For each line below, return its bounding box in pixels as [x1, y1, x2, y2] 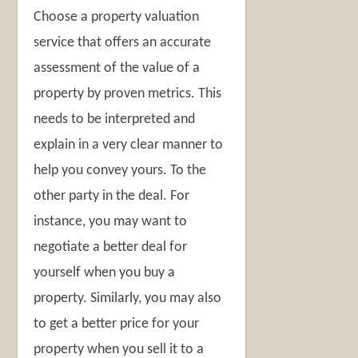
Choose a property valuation [34, 9, 200, 25]
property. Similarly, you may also [34, 290, 222, 306]
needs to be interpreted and [34, 111, 196, 127]
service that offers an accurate [34, 34, 212, 50]
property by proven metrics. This [34, 86, 222, 101]
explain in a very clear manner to [34, 137, 224, 153]
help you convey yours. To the [34, 162, 207, 178]
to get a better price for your [34, 316, 200, 332]
